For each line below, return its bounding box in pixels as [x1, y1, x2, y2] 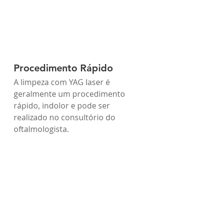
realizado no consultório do [14, 111, 117, 123]
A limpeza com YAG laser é [14, 76, 112, 88]
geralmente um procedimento [14, 88, 127, 99]
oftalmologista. [14, 123, 69, 134]
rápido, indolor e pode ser [14, 100, 112, 111]
